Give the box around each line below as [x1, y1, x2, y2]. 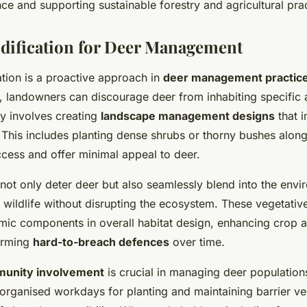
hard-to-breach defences [33, 235, 169, 249]
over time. [169, 235, 225, 249]
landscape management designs [101, 109, 275, 123]
